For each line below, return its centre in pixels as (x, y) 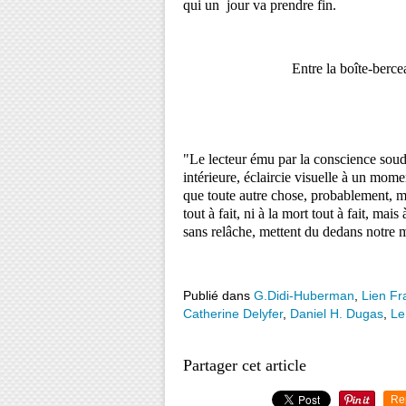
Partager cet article (245, 365)
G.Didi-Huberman (304, 295)
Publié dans (217, 295)
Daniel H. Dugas (337, 314)
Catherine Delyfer (233, 314)
